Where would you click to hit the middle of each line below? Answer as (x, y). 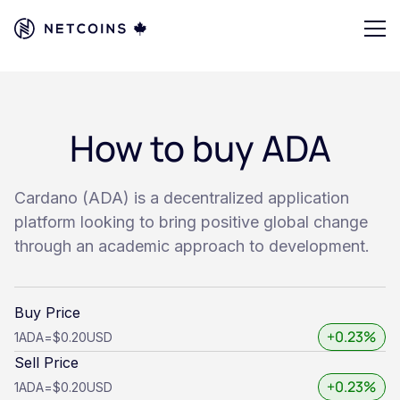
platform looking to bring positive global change (191, 222)
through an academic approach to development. (192, 246)
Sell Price (46, 362)
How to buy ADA (200, 148)
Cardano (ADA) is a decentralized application (182, 198)
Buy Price (47, 312)
